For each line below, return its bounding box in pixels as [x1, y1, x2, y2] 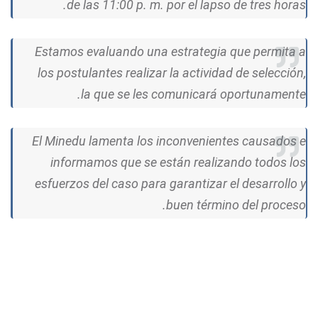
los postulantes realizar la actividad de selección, [38, 65, 306, 80]
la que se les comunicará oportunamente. [81, 86, 306, 102]
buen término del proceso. [166, 197, 306, 212]
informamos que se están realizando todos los [50, 154, 306, 170]
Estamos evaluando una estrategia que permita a [35, 43, 306, 59]
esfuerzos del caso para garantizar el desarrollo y [35, 175, 306, 191]
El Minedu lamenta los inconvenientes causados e [32, 133, 306, 148]
